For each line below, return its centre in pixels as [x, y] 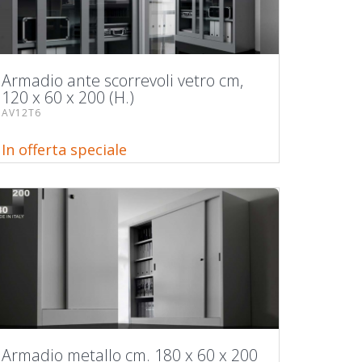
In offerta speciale [64, 149]
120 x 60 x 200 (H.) [68, 97]
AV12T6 [21, 112]
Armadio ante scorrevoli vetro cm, [122, 80]
